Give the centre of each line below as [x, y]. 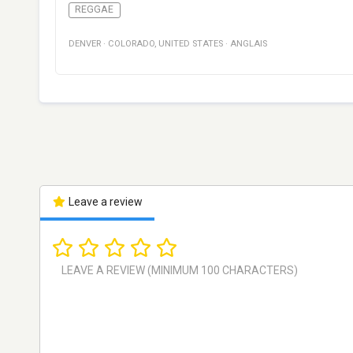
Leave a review [104, 202]
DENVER [85, 44]
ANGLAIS [249, 44]
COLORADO [131, 44]
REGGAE [95, 10]
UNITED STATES [191, 44]
